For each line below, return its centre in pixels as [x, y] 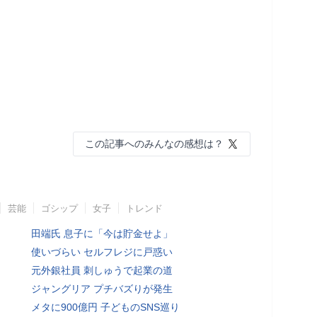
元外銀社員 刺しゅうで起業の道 [102, 270]
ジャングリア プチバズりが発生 [102, 288]
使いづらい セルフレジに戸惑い [102, 252]
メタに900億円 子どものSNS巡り [105, 307]
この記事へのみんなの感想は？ [154, 143]
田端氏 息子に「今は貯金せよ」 [102, 233]
